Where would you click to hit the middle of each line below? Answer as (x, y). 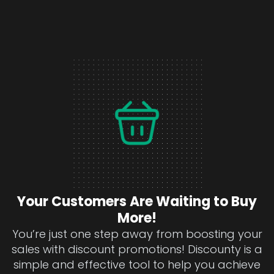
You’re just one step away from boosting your (137, 234)
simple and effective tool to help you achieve (137, 265)
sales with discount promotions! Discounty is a (137, 250)
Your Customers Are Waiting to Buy (137, 202)
